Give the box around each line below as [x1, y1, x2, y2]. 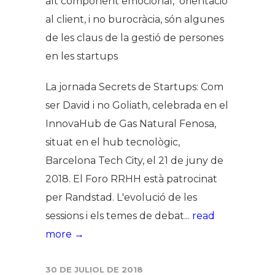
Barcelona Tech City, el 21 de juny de [45, 155, 223, 167]
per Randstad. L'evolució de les [45, 192, 197, 204]
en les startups [45, 50, 118, 63]
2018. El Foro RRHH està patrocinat [45, 173, 217, 185]
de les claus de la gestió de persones [45, 32, 223, 44]
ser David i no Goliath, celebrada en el [45, 99, 228, 112]
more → [45, 228, 84, 241]
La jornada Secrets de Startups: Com [45, 81, 223, 93]
